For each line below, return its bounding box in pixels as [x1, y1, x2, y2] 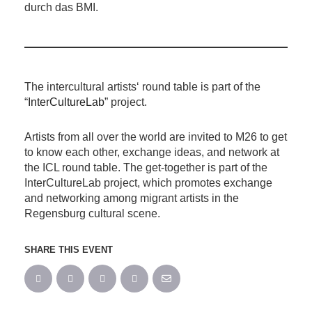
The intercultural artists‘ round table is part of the [24, 80, 260, 93]
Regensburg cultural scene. [24, 207, 160, 219]
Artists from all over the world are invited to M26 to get [24, 130, 287, 143]
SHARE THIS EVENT [24, 244, 113, 255]
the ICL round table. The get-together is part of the [24, 161, 267, 173]
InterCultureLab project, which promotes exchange [24, 176, 272, 189]
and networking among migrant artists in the [24, 192, 239, 204]
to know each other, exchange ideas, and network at [24, 146, 279, 158]
